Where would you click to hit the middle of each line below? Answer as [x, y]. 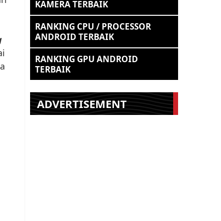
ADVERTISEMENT [82, 104]
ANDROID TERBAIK [74, 37]
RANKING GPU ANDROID [87, 59]
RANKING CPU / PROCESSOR [93, 26]
